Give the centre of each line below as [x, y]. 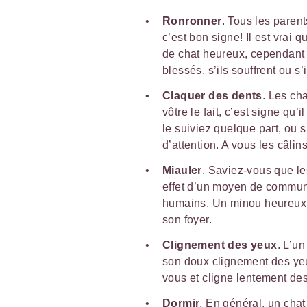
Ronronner [192, 21]
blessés [182, 70]
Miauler [182, 170]
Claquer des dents [212, 95]
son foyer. [187, 219]
